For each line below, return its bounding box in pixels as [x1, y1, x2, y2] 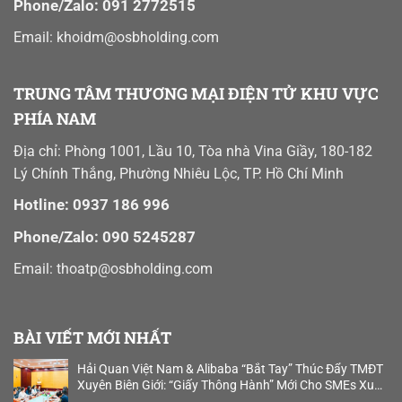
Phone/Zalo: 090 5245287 [13, 228, 196, 247]
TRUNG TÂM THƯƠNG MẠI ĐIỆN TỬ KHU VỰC [13, 83, 379, 105]
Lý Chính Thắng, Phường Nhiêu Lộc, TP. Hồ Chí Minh [13, 165, 344, 183]
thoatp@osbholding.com [57, 259, 213, 277]
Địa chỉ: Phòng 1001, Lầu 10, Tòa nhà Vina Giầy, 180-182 [13, 143, 372, 161]
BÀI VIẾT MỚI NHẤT [13, 327, 171, 349]
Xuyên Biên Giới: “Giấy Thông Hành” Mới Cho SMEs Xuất [76, 378, 386, 393]
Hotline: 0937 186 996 [13, 196, 170, 214]
